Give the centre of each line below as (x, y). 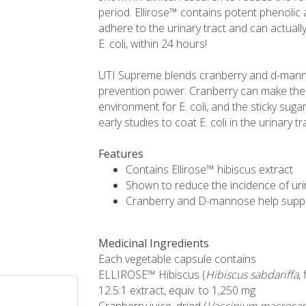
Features (121, 154)
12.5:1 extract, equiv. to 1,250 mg (177, 290)
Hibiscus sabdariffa (252, 275)
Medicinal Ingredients (154, 243)
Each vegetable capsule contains (177, 259)
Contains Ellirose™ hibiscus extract (209, 169)
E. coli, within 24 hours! (153, 44)
